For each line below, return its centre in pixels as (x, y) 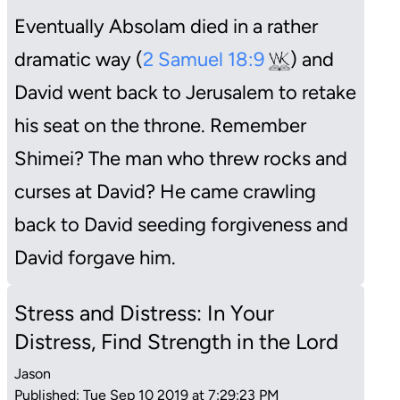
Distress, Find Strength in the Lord (176, 341)
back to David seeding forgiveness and (181, 224)
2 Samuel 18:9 (206, 59)
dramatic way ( (79, 59)
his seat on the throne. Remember (160, 125)
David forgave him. (97, 257)
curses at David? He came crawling (165, 191)
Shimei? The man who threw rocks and (181, 158)
